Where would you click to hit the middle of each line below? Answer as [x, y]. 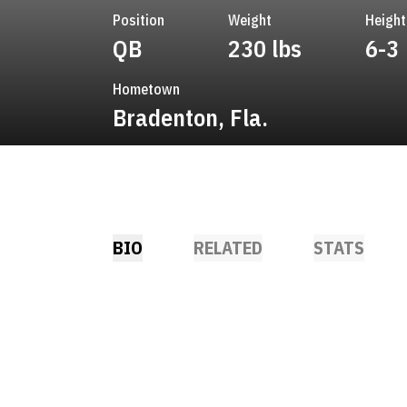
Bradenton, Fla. [190, 117]
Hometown [146, 89]
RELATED [228, 248]
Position [139, 20]
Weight [250, 20]
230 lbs [265, 48]
